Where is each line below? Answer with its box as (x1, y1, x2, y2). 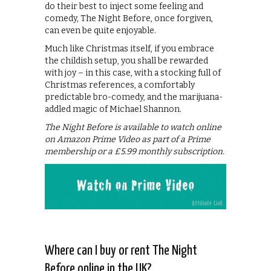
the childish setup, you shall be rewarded (45, 56, 208, 67)
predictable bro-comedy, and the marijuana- (45, 92, 223, 103)
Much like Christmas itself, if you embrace (45, 44, 214, 54)
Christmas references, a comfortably (45, 80, 195, 91)
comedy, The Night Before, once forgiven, (45, 13, 213, 24)
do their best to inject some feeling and (45, 1, 203, 12)
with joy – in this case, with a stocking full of (45, 68, 221, 79)
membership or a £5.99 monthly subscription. (45, 146, 224, 157)
